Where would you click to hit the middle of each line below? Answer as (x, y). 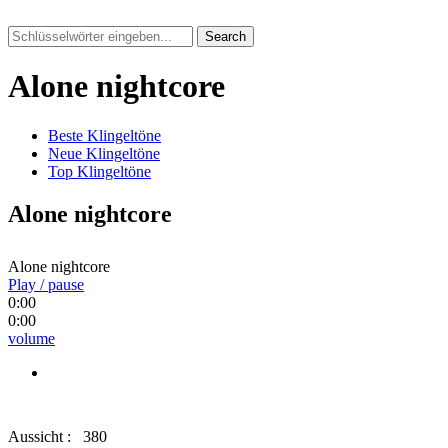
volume (31, 338)
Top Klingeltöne (99, 171)
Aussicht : (41, 436)
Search (225, 36)
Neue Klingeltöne (104, 153)
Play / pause (46, 284)
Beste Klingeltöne (104, 135)
